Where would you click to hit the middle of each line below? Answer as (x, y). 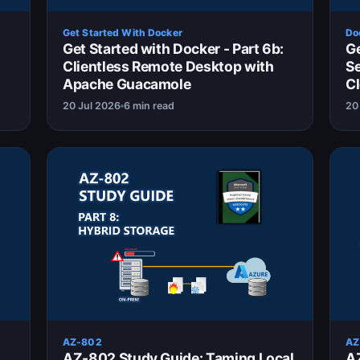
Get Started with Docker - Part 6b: (174, 49)
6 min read (149, 106)
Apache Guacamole (127, 84)
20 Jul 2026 (92, 106)
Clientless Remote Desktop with (168, 67)
